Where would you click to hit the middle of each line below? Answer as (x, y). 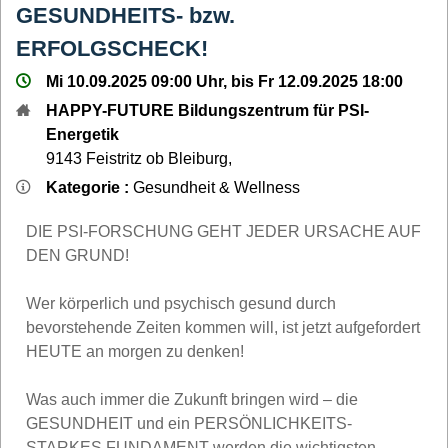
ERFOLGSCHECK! (112, 48)
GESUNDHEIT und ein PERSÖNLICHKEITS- (189, 423)
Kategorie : (89, 187)
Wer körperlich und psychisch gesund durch (181, 303)
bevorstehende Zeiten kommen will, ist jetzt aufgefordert (223, 327)
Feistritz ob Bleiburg (157, 158)
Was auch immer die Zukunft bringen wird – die (192, 399)
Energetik (82, 134)
